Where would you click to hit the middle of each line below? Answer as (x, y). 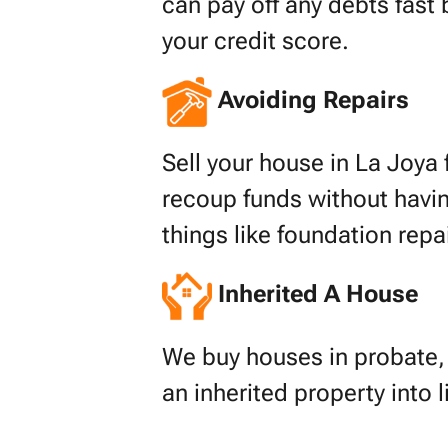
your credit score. (255, 41)
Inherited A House (318, 294)
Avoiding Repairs (313, 100)
